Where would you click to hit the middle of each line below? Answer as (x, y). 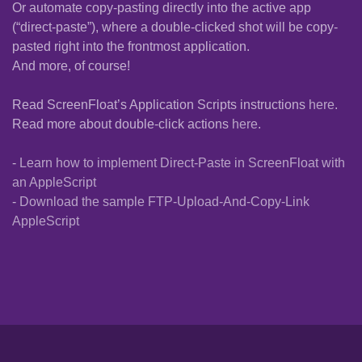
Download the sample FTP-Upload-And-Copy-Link (164, 202)
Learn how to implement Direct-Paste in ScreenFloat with (182, 163)
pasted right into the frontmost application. (131, 47)
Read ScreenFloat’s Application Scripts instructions (160, 105)
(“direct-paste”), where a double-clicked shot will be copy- (175, 27)
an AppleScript (54, 183)
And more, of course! (71, 66)
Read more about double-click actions (122, 124)
